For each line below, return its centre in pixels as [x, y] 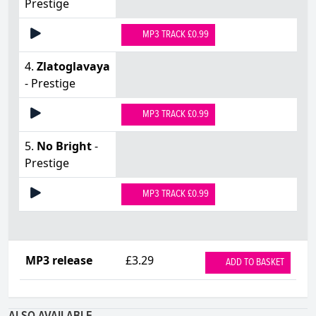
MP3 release [59, 260]
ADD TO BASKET [254, 262]
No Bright [64, 146]
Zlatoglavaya [73, 66]
